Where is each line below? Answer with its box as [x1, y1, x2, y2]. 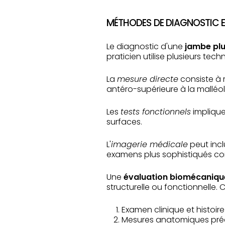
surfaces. [106, 116, 142, 128]
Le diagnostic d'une [106, 41, 185, 52]
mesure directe [117, 73, 178, 85]
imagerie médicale [111, 139, 188, 150]
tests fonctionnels [121, 106, 191, 118]
